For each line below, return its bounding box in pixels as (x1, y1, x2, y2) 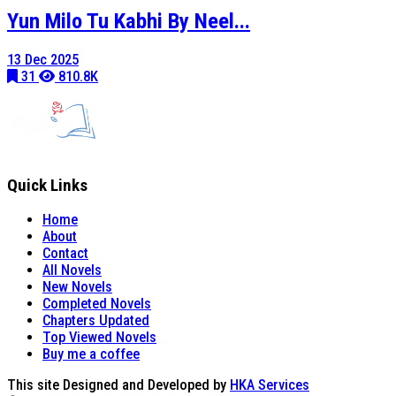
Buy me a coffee (42, 346, 140, 363)
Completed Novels (42, 295, 151, 313)
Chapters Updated (42, 312, 149, 330)
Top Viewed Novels (42, 329, 156, 346)
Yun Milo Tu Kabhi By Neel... (7, 8, 250, 34)
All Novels (42, 262, 102, 279)
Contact (42, 245, 88, 263)
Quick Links (7, 175, 88, 195)
